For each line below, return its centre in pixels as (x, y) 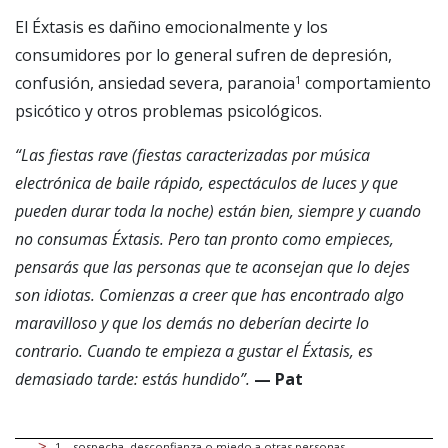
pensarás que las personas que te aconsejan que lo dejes (212, 266)
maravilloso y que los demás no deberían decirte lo (192, 322)
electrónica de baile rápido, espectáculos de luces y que (206, 182)
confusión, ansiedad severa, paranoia (155, 82)
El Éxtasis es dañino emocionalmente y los (171, 26)
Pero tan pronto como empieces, (279, 238)
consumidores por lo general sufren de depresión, (203, 54)
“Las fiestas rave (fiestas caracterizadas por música (192, 154)
